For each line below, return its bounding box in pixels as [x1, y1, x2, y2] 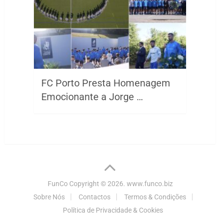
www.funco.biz [126, 179, 173, 188]
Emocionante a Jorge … [41, 90, 143, 103]
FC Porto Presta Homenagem [41, 77, 170, 89]
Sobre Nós [33, 192, 65, 201]
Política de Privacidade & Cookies [63, 206, 163, 214]
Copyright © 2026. [67, 179, 125, 188]
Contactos [79, 192, 110, 201]
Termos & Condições [124, 192, 186, 201]
